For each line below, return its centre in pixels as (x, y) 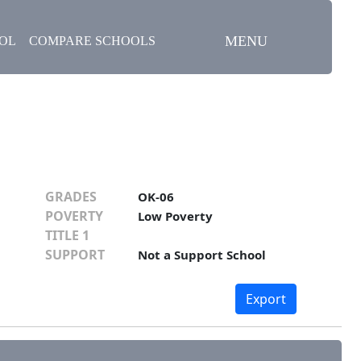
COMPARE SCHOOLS (92, 41)
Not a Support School (201, 255)
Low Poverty (175, 216)
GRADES (71, 197)
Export (266, 299)
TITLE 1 (67, 236)
